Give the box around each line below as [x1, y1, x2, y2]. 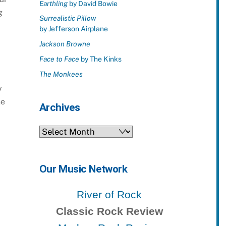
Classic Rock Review [55, 205, 163, 217]
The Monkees [39, 70, 83, 78]
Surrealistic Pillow [39, 14, 96, 23]
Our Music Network [39, 162, 128, 175]
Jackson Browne [39, 40, 90, 48]
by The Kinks [79, 54, 122, 63]
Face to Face [39, 54, 79, 63]
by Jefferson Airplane [39, 25, 108, 33]
